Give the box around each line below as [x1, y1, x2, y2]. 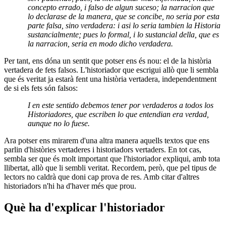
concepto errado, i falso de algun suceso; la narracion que [28, 3, 215, 12]
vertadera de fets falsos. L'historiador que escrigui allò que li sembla [4, 66, 218, 75]
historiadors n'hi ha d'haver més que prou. [4, 182, 136, 191]
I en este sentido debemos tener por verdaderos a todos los [28, 101, 214, 110]
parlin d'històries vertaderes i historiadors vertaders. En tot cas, [4, 145, 201, 154]
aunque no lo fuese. [28, 119, 90, 128]
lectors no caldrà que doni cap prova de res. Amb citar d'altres [4, 173, 199, 182]
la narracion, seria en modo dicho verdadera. [28, 39, 174, 48]
